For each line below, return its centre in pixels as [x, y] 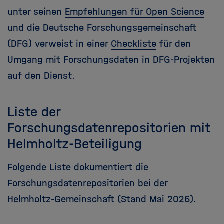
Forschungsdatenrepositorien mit [109, 128]
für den [174, 44]
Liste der [34, 112]
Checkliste [134, 44]
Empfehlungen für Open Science [135, 12]
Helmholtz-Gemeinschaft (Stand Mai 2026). [102, 199]
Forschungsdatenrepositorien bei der [87, 183]
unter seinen [36, 12]
